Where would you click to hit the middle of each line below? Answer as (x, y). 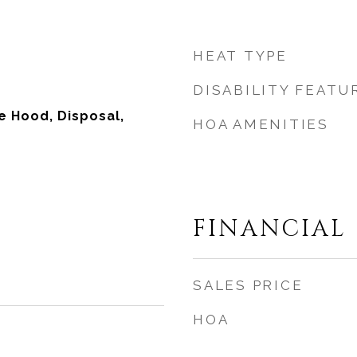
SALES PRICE (248, 285)
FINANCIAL (270, 229)
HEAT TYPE (240, 56)
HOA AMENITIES (261, 124)
